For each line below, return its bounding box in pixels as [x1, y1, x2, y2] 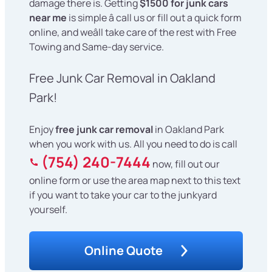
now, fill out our [151, 157, 220, 171]
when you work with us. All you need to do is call [29, 137, 237, 151]
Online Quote [84, 242, 163, 259]
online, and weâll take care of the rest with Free [29, 25, 236, 39]
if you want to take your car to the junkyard [29, 188, 217, 202]
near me [29, 11, 67, 25]
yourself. [29, 203, 67, 217]
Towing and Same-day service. [29, 40, 164, 54]
